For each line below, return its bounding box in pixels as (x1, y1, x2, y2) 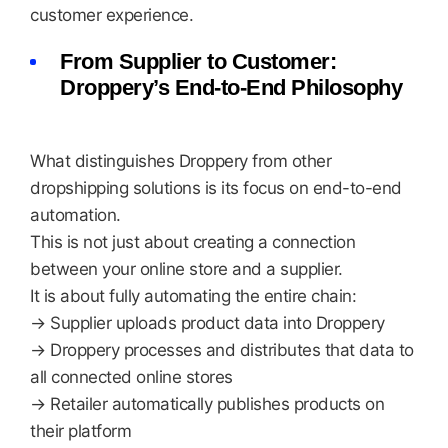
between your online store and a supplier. (30, 259, 343, 279)
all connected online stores (30, 367, 233, 387)
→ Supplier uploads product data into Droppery (30, 313, 385, 333)
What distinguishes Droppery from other (30, 151, 331, 171)
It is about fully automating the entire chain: (30, 286, 356, 306)
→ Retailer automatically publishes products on (30, 394, 384, 414)
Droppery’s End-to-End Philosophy (60, 75, 402, 100)
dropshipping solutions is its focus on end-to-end (30, 178, 402, 198)
